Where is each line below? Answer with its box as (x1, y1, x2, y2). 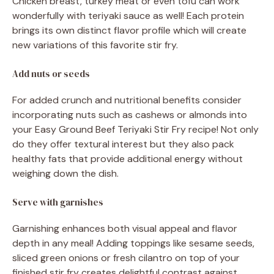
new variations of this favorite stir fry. (12, 38, 178, 51)
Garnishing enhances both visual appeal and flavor (12, 221, 237, 235)
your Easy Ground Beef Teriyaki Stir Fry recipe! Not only (12, 122, 259, 136)
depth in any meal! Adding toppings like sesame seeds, (12, 236, 254, 250)
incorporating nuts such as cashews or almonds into (12, 108, 247, 121)
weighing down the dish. (12, 166, 119, 180)
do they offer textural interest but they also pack (12, 137, 234, 150)
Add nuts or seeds (12, 67, 90, 80)
